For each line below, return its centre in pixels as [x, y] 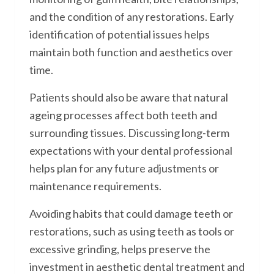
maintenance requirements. [95, 186]
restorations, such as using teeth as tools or [132, 231]
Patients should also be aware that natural [129, 97]
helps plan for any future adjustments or [124, 168]
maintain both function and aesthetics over [131, 52]
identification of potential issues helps [120, 34]
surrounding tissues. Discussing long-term [129, 133]
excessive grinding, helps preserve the [120, 249]
